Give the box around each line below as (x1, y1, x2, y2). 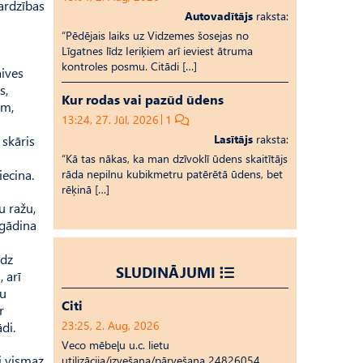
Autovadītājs (185, 8, 253, 23)
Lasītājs (214, 131, 253, 147)
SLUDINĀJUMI (116, 262, 216, 282)
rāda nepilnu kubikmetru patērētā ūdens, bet (62, 166, 283, 181)
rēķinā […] (62, 181, 109, 197)
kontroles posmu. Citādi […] (62, 58, 197, 74)
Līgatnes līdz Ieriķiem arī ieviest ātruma (62, 43, 253, 58)
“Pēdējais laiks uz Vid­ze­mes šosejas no (62, 28, 249, 43)
